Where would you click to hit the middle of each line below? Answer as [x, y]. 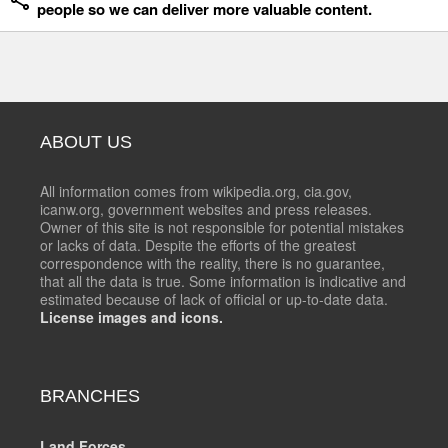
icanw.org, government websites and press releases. [206, 209]
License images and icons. [131, 317]
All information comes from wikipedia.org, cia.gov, [196, 191]
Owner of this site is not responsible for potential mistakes [222, 227]
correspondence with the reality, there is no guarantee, [212, 263]
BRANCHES [90, 396]
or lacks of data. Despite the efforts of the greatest [198, 245]
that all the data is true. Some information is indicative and [223, 281]
